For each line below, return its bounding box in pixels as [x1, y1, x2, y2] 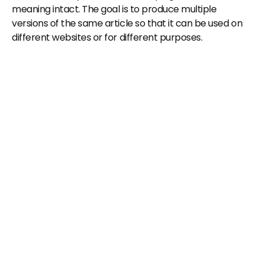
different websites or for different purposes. [12, 31, 203, 45]
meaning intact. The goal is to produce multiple [12, 2, 217, 16]
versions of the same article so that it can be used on [12, 16, 243, 31]
